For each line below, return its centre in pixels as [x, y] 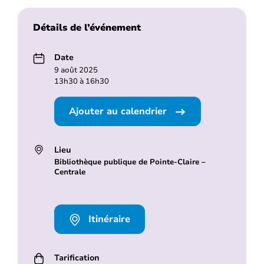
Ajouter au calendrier [119, 112]
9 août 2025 [76, 70]
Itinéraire [108, 220]
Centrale [70, 172]
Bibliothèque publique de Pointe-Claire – [130, 162]
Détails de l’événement [87, 28]
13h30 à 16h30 [81, 82]
